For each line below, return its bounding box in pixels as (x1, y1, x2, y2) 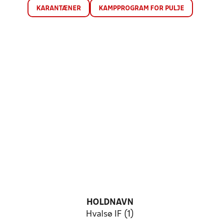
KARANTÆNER (36, 5, 81, 12)
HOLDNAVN (86, 198, 134, 207)
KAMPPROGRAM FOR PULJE (98, 5, 184, 12)
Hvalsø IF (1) (86, 210, 134, 219)
